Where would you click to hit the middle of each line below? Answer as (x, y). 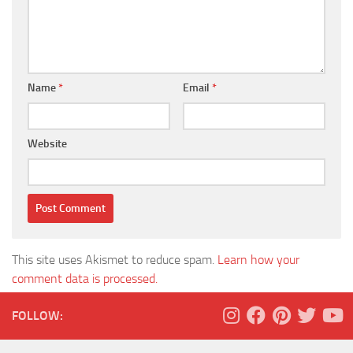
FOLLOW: (37, 315)
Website (47, 143)
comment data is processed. (85, 278)
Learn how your (258, 259)
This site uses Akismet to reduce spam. (115, 259)
